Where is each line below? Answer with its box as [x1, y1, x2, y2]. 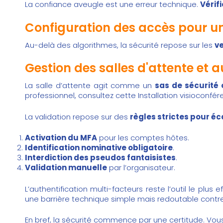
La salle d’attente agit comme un [25, 80, 155, 91]
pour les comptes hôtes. [97, 132, 189, 143]
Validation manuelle [25, 162, 107, 173]
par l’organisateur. [107, 162, 175, 173]
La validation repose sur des [25, 111, 130, 122]
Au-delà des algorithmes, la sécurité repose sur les [25, 39, 215, 50]
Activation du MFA [25, 132, 97, 143]
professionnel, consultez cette [25, 90, 138, 101]
